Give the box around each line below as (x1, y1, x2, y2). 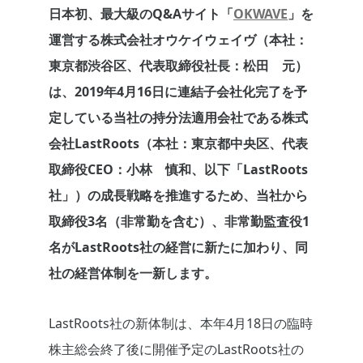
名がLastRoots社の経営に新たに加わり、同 (49, 238, 308, 257)
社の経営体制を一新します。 (49, 264, 217, 283)
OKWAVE (233, 5, 288, 23)
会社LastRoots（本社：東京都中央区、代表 (49, 135, 308, 153)
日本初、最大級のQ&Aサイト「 (49, 5, 233, 23)
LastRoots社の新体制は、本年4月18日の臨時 (49, 314, 313, 333)
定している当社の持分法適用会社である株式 (49, 109, 308, 127)
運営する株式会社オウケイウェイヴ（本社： (49, 31, 308, 49)
